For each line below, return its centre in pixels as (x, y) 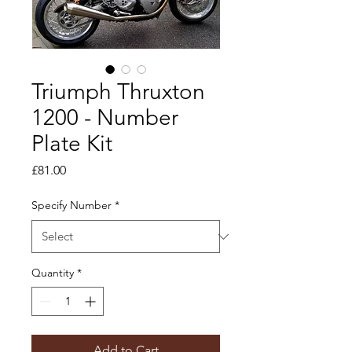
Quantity (53, 273)
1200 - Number (105, 117)
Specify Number (71, 205)
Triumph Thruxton (118, 92)
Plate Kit (72, 143)
